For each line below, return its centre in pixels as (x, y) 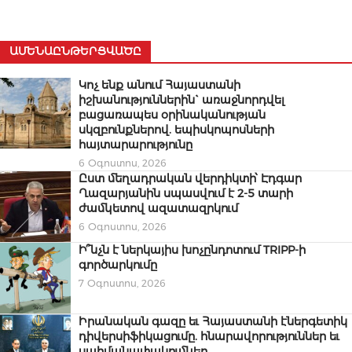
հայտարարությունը (136, 145)
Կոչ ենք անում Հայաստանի (159, 85)
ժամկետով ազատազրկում (158, 209)
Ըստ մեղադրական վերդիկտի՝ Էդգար (190, 179)
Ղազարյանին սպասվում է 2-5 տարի (186, 194)
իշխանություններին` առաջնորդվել (181, 100)
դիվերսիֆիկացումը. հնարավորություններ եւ (209, 337)
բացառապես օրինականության (172, 115)
